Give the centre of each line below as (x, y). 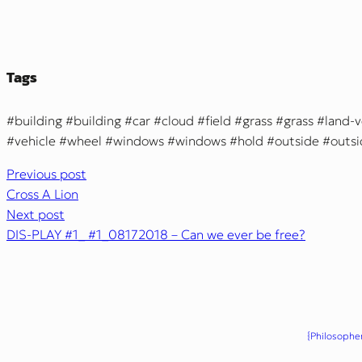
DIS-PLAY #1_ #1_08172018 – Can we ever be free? (156, 235)
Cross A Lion (42, 194)
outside (297, 141)
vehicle (35, 141)
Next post (36, 215)
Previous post (46, 174)
